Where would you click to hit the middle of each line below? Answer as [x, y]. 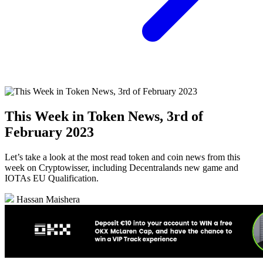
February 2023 [49, 132]
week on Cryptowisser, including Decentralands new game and [122, 167]
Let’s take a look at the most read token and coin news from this [122, 157]
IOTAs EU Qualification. [52, 178]
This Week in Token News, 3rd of [104, 116]
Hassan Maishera [47, 199]
